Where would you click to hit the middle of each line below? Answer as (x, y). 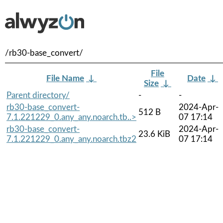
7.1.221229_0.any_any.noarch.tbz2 (71, 139)
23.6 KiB (154, 134)
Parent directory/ (38, 95)
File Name (65, 78)
